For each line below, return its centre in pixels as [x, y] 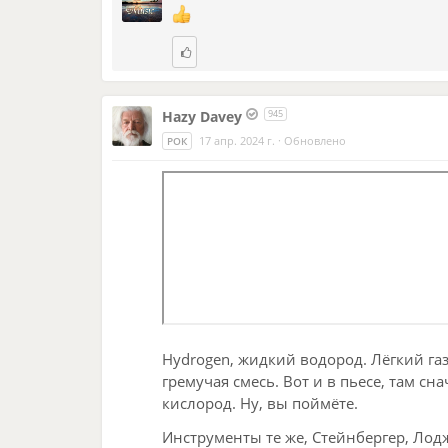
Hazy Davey [202, 116]
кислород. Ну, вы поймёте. [260, 403]
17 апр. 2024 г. [237, 140]
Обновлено [315, 140]
